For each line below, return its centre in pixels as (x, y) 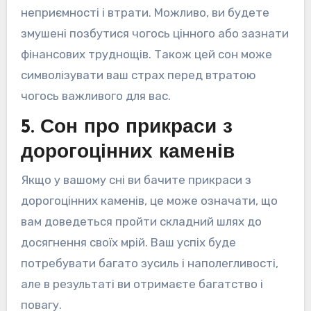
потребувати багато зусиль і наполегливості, (149, 263)
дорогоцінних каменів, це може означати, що (149, 201)
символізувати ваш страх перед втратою (138, 75)
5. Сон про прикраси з (126, 127)
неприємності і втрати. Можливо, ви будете (145, 12)
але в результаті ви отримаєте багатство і (142, 284)
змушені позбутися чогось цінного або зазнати (154, 33)
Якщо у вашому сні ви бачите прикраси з (136, 180)
